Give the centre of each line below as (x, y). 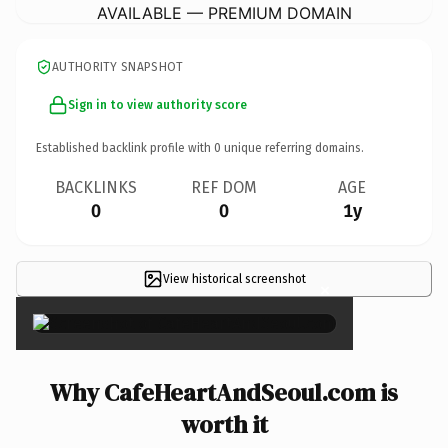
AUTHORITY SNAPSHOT (118, 66)
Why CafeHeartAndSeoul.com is (224, 392)
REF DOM (224, 187)
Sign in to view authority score (157, 104)
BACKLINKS (96, 187)
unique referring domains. (292, 147)
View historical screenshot (234, 278)
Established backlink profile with (125, 147)
